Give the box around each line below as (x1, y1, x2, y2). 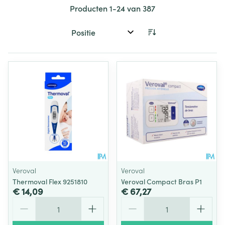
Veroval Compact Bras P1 (121, 176, 202, 186)
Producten (70, 3, 109, 14)
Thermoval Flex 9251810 (13, 176, 87, 186)
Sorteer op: (67, 31, 107, 42)
